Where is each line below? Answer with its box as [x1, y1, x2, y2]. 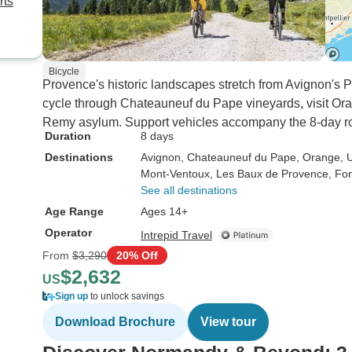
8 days [141, 130, 174, 142]
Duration [45, 130, 91, 142]
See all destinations [141, 184, 237, 196]
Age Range [45, 205, 104, 218]
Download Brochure [55, 315, 175, 328]
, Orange [296, 151, 340, 163]
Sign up [55, 291, 88, 302]
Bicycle [49, 66, 79, 77]
